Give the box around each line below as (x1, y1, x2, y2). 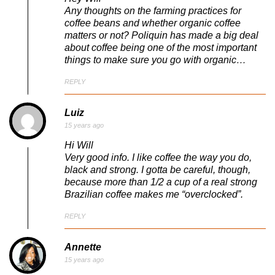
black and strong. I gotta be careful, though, (64, 165, 250, 176)
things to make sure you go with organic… (64, 55, 246, 66)
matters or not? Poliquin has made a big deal (64, 30, 258, 41)
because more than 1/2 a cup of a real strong (64, 177, 257, 188)
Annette (64, 241, 101, 252)
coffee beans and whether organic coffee (64, 18, 241, 29)
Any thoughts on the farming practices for (64, 6, 241, 17)
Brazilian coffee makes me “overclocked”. (64, 189, 243, 200)
